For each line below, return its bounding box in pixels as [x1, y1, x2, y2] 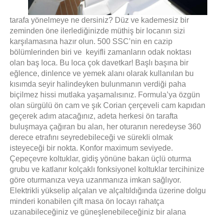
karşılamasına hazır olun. [10, 37, 97, 46]
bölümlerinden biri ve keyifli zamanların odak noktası [10, 48, 191, 57]
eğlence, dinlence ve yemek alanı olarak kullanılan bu [10, 69, 194, 78]
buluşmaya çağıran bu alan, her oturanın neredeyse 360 [10, 123, 201, 131]
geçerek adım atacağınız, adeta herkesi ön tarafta [10, 112, 178, 121]
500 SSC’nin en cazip [97, 37, 172, 46]
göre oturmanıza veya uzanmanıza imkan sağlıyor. [10, 176, 181, 185]
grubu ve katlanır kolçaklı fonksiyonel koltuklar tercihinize [10, 165, 204, 174]
